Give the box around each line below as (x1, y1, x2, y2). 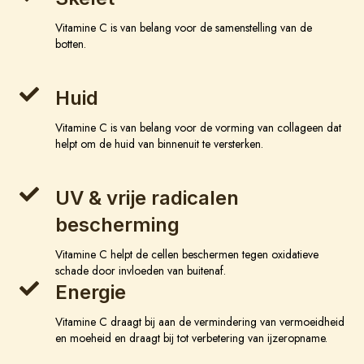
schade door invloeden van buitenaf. (55, 262, 226, 279)
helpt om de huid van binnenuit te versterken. (55, 136, 263, 153)
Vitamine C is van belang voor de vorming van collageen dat (55, 119, 341, 136)
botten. (55, 36, 86, 53)
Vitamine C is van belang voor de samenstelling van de (55, 19, 312, 37)
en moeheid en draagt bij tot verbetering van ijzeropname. (55, 330, 327, 347)
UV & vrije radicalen (55, 186, 239, 210)
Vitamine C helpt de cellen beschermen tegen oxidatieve (55, 246, 318, 263)
